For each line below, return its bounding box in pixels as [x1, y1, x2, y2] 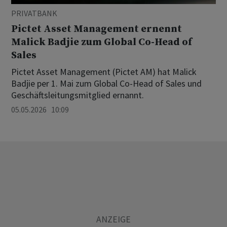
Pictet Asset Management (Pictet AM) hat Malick [11, 65, 197, 78]
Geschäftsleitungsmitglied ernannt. [11, 89, 144, 101]
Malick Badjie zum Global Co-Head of [11, 35, 192, 49]
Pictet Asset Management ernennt [11, 22, 182, 35]
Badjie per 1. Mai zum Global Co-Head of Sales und [11, 77, 202, 89]
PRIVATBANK [11, 8, 57, 18]
